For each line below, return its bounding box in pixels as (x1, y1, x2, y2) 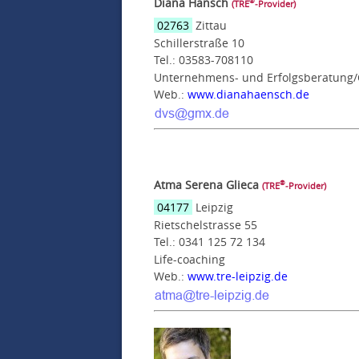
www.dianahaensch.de (188, 86, 309, 102)
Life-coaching (154, 251, 225, 267)
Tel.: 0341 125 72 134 (154, 233, 265, 249)
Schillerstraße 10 (154, 34, 244, 50)
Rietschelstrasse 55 (154, 216, 257, 232)
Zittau (192, 17, 227, 33)
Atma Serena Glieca (154, 176, 259, 192)
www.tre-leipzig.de (188, 268, 288, 284)
